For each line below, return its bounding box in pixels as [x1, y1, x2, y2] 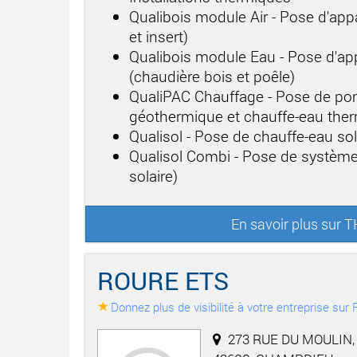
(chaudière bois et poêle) [129, 65, 295, 86]
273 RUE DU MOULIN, [228, 329, 355, 348]
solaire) [129, 165, 178, 186]
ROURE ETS [97, 264, 229, 296]
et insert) [129, 25, 188, 46]
